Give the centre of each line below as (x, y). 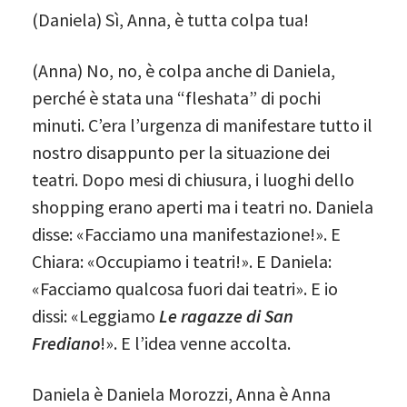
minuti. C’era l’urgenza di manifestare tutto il (202, 124)
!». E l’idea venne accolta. (195, 342)
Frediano (66, 342)
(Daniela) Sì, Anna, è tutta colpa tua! (170, 19)
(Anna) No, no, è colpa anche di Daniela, (184, 70)
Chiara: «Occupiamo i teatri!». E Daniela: (182, 261)
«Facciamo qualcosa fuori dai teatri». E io (185, 288)
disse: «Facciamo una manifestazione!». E (186, 233)
